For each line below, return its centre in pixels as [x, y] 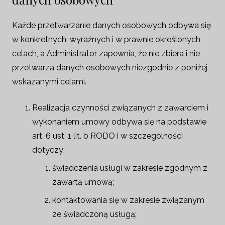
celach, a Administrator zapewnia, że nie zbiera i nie [106, 53]
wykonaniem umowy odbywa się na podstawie [119, 122]
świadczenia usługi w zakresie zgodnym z [130, 168]
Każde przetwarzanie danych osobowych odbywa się [111, 25]
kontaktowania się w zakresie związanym [128, 200]
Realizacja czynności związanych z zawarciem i [120, 108]
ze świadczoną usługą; [94, 214]
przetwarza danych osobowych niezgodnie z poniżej [110, 68]
